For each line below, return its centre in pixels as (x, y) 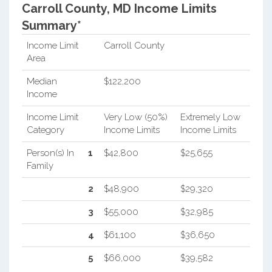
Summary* (51, 25)
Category (45, 130)
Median (42, 81)
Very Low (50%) (135, 117)
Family (40, 165)
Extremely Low (210, 117)
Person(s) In (50, 153)
